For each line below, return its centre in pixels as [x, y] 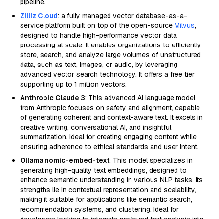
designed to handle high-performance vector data [99, 35]
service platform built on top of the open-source [97, 25]
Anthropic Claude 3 [53, 98]
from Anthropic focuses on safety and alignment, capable [110, 108]
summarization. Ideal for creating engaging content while [108, 137]
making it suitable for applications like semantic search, [106, 199]
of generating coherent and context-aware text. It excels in [111, 117]
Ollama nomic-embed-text [65, 160]
